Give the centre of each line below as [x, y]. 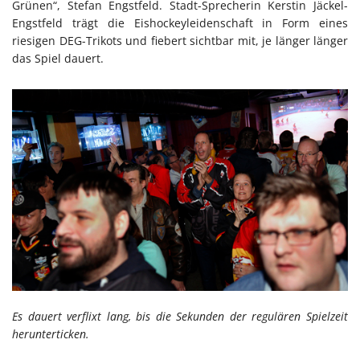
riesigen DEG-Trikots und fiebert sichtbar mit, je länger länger [180, 41]
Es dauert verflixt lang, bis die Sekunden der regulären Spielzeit [180, 316]
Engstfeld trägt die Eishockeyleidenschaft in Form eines [180, 23]
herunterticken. [51, 333]
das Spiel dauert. [58, 59]
